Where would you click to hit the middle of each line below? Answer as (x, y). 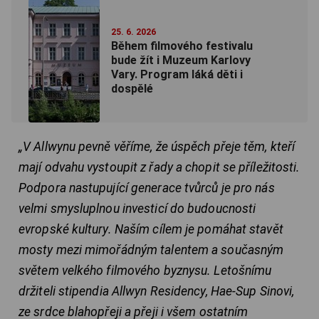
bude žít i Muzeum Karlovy (181, 61)
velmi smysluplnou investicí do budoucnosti (137, 209)
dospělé (132, 89)
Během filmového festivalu (182, 46)
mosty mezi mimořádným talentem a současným (151, 250)
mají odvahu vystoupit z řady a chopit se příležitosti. (159, 168)
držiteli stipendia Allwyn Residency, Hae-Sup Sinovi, (157, 292)
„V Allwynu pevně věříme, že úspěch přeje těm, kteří (157, 147)
